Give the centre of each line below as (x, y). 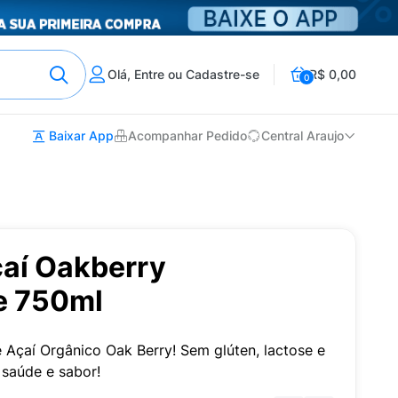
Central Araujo (302, 136)
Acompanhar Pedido (187, 136)
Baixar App (80, 135)
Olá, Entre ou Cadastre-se (183, 74)
